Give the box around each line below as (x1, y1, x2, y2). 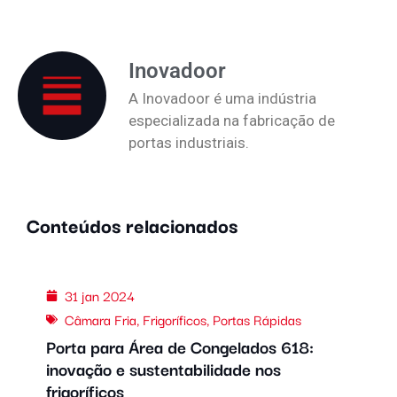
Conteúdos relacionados (27, 210, 238, 240)
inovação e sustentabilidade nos (45, 355, 281, 383)
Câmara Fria (64, 308, 136, 331)
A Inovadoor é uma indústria (128, 89, 316, 107)
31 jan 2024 (64, 284, 135, 307)
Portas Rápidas (212, 308, 301, 331)
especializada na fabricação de (128, 111, 335, 129)
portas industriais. (128, 133, 249, 152)
